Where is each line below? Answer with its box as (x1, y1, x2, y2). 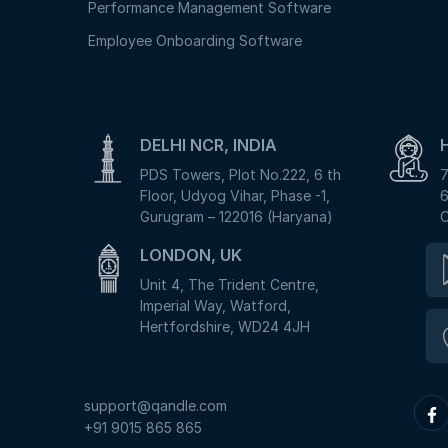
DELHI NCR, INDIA (140, 135, 277, 155)
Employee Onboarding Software (88, 32, 302, 49)
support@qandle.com (84, 397, 227, 414)
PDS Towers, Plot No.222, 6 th (140, 166, 341, 183)
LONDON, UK (140, 245, 242, 265)
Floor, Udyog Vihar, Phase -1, (140, 187, 330, 204)
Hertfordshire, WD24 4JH (140, 318, 310, 335)
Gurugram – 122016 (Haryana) (140, 208, 333, 225)
